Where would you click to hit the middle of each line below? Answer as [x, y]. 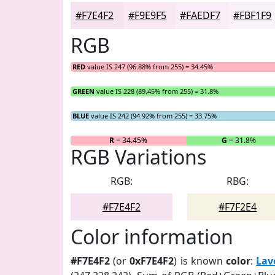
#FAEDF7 [200, 15]
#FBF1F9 [253, 15]
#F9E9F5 [148, 15]
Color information [152, 237]
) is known [200, 261]
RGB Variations [138, 157]
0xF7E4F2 [152, 261]
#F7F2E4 [238, 207]
